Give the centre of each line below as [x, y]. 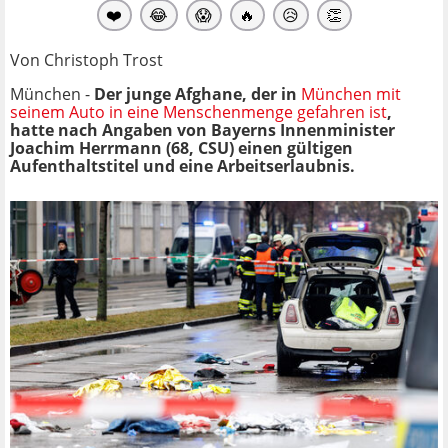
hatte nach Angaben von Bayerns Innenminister [202, 129]
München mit [351, 93]
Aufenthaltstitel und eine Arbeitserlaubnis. [182, 165]
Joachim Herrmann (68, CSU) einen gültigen [181, 147]
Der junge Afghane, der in [197, 93]
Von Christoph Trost [86, 59]
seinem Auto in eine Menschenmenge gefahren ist [198, 111]
